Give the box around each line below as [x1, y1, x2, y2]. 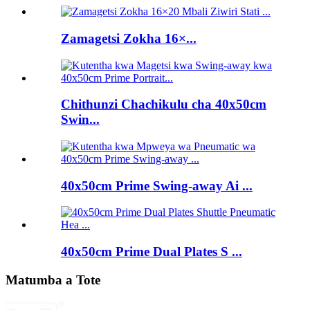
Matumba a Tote [6, 272, 100, 287]
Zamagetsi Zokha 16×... [61, 30, 197, 46]
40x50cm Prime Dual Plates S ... [61, 244, 242, 259]
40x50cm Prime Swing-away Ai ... [61, 178, 253, 193]
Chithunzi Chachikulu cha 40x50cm [61, 97, 266, 112]
